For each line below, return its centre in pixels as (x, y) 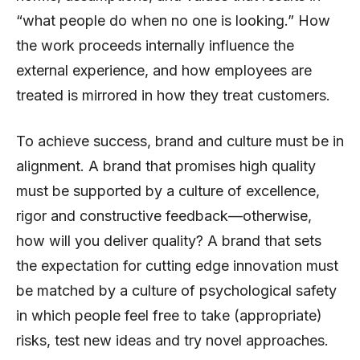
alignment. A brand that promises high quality (166, 166)
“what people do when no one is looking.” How (173, 20)
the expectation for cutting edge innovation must (177, 265)
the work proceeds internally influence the (155, 45)
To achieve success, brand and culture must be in (180, 141)
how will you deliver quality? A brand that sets (169, 240)
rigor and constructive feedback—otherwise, (164, 215)
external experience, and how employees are (164, 70)
